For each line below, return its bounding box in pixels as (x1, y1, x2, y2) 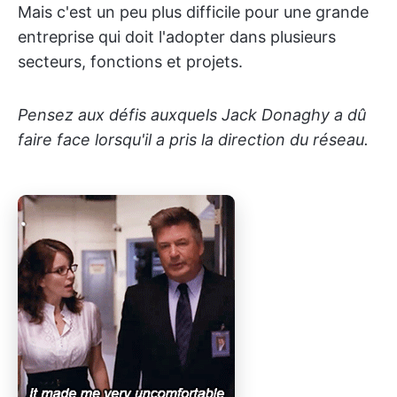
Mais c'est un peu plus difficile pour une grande (18, 3, 369, 21)
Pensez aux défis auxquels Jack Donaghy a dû (18, 105, 366, 124)
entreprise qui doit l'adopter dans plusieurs (18, 27, 336, 46)
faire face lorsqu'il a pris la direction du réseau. (18, 130, 369, 149)
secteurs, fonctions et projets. (18, 52, 243, 71)
